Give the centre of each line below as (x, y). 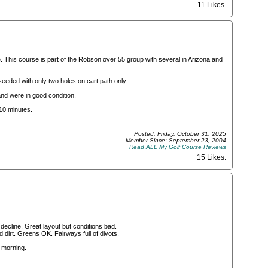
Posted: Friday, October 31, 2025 (180, 134)
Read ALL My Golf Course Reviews (178, 147)
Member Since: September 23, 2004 (176, 141)
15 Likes (211, 158)
